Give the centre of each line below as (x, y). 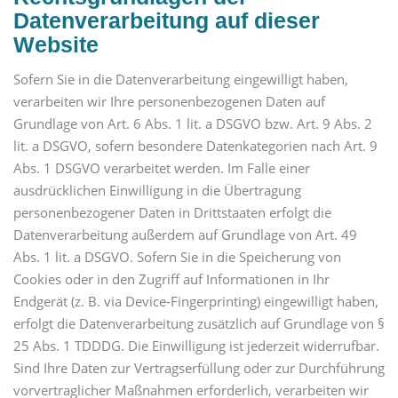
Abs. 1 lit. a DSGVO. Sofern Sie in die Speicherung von (177, 256)
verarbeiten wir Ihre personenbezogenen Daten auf (169, 101)
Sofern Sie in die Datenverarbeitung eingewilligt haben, (181, 79)
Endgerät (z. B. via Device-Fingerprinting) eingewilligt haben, (196, 301)
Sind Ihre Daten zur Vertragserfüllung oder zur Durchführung (199, 367)
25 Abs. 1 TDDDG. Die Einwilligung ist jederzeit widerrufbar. (196, 345)
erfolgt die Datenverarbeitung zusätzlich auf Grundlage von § (199, 323)
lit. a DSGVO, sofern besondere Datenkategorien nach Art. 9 (195, 145)
